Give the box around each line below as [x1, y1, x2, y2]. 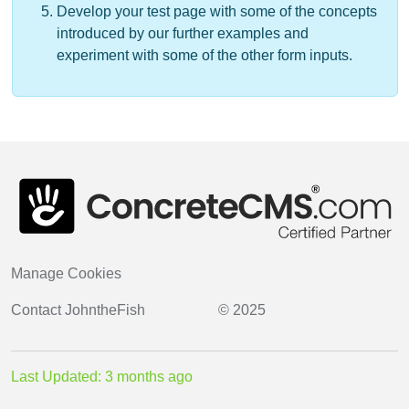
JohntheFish [65, 301, 145, 318]
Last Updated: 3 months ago [11, 368, 193, 384]
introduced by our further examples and [57, 26, 309, 42]
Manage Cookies [11, 265, 121, 281]
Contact [11, 301, 65, 318]
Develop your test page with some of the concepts [57, 4, 377, 20]
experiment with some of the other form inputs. [57, 47, 352, 64]
